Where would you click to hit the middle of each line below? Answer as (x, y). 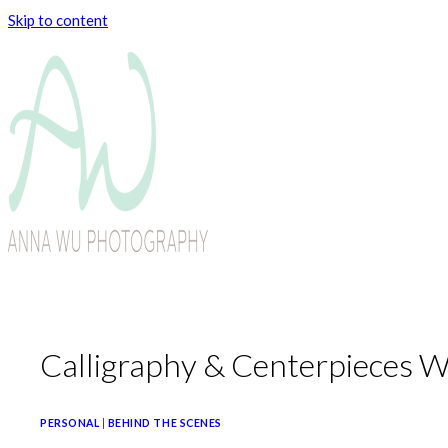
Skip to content (58, 20)
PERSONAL (70, 423)
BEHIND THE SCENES (164, 423)
